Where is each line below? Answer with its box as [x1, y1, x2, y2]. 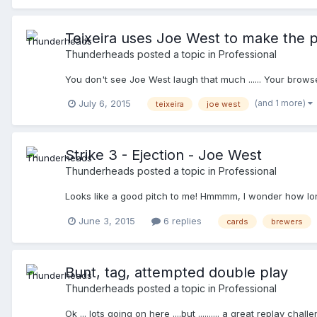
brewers [271, 216, 303, 226]
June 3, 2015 [79, 215, 135, 227]
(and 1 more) [255, 98, 308, 109]
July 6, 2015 [79, 98, 131, 110]
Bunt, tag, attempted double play [65, 264, 288, 282]
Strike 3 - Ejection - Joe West [65, 146, 262, 164]
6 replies [161, 215, 202, 227]
